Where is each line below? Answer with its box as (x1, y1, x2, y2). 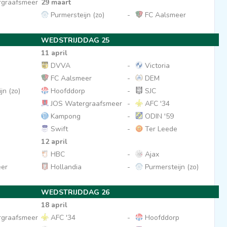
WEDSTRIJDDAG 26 (41, 187, 109, 197)
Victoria (142, 61, 170, 70)
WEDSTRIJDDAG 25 (41, 35, 109, 45)
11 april (41, 48, 67, 58)
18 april (41, 200, 67, 210)
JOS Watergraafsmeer (48, 99, 122, 108)
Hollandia (48, 162, 82, 172)
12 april (41, 137, 67, 146)
